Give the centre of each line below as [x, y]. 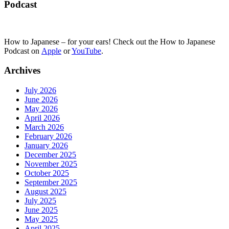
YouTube [86, 51]
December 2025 [50, 155]
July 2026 [40, 90]
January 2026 [46, 146]
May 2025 [41, 219]
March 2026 [44, 127]
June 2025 [41, 210]
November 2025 [51, 164]
